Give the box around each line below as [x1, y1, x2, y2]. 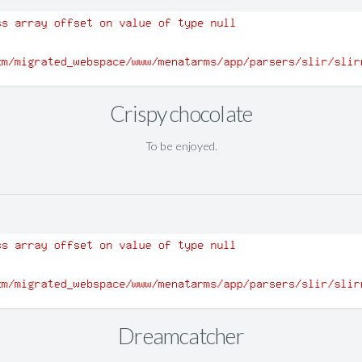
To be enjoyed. [145, 138, 217, 153]
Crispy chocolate [109, 100, 253, 128]
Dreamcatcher [118, 322, 244, 350]
